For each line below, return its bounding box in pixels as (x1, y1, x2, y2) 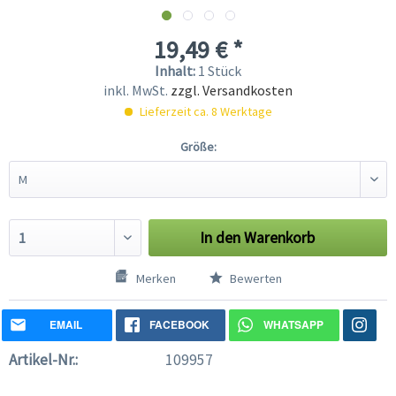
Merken (135, 270, 176, 287)
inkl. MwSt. (103, 81, 171, 100)
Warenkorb (244, 228, 316, 248)
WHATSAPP (263, 316, 324, 333)
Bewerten (226, 270, 282, 287)
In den (200, 228, 241, 248)
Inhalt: (155, 62, 198, 80)
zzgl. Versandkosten (171, 81, 293, 100)
